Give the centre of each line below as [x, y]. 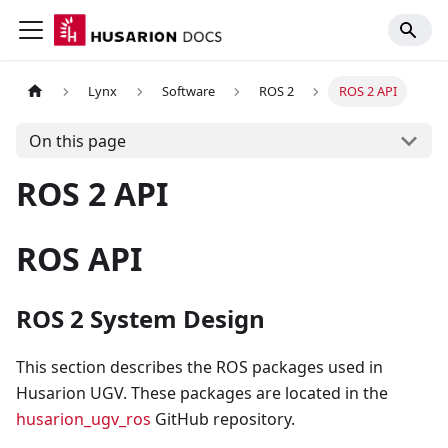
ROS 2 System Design [140, 318]
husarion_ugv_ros [83, 419]
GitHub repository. [223, 419]
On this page [77, 140]
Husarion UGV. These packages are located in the [202, 393]
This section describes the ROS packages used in [199, 367]
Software [188, 91]
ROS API [79, 258]
